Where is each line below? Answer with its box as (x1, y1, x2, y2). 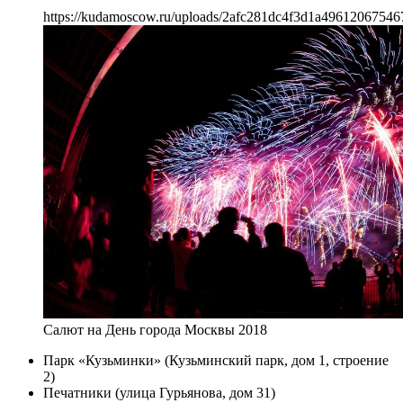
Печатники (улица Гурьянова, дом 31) (43, 385, 275, 401)
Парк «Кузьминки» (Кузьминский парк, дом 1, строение (43, 353, 389, 369)
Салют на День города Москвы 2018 (43, 322, 267, 338)
